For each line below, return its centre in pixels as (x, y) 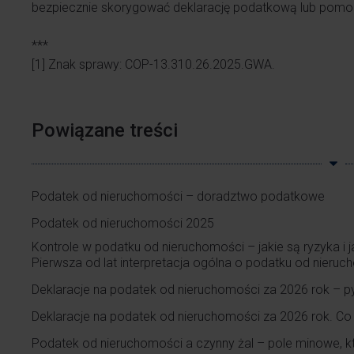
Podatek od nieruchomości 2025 (123, 223)
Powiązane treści (105, 130)
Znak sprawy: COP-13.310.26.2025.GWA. (160, 64)
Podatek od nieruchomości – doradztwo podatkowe (178, 196)
